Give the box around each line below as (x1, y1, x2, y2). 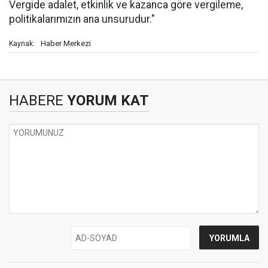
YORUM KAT (63, 92, 149, 109)
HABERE (9, 92, 63, 109)
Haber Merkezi (41, 39, 91, 48)
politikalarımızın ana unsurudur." (9, 13, 155, 25)
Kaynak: (9, 39, 35, 48)
